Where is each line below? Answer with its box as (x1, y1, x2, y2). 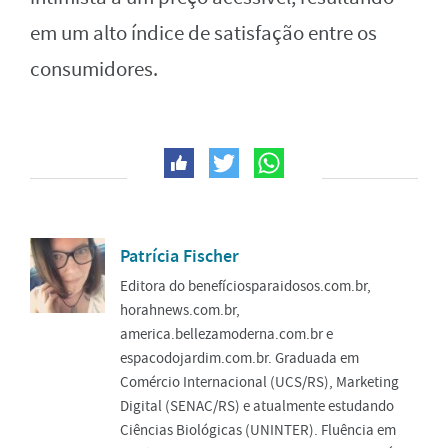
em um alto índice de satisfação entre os (30, 19, 377, 47)
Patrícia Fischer (120, 243, 239, 268)
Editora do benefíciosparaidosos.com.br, (120, 275, 371, 296)
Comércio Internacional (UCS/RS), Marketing (120, 371, 399, 392)
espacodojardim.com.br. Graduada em (120, 347, 359, 368)
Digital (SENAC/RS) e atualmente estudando (120, 395, 394, 416)
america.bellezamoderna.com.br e (120, 323, 333, 344)
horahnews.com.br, (120, 299, 240, 320)
